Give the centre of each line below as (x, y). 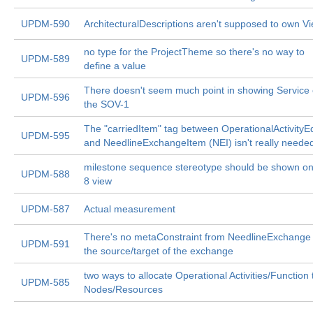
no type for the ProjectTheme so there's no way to (194, 52)
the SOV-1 (107, 104)
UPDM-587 (45, 209)
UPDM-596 (45, 97)
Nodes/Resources (123, 289)
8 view (98, 181)
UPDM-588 (45, 174)
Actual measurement (130, 209)
